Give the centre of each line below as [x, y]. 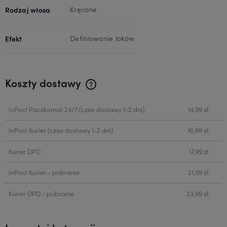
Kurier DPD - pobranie [41, 193]
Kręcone [84, 9]
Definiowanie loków [102, 38]
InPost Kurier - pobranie [44, 172]
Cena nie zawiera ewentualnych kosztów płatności [93, 93]
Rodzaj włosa [28, 9]
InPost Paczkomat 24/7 [43, 109]
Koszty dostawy [44, 82]
